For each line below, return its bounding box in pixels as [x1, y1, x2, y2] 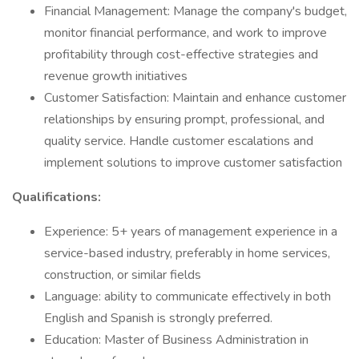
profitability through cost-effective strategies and [44, 46, 318, 63]
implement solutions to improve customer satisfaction [44, 154, 342, 171]
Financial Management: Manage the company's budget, [44, 2, 347, 20]
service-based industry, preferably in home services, [44, 244, 330, 262]
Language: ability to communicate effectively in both [44, 288, 331, 305]
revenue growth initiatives [44, 67, 188, 85]
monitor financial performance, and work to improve [44, 24, 327, 42]
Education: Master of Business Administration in [44, 331, 309, 349]
